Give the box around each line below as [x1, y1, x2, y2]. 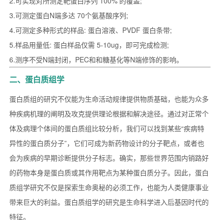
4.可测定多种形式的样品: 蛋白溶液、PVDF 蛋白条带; [9, 25, 172, 35]
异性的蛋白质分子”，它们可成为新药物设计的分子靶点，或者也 [9, 138, 204, 148]
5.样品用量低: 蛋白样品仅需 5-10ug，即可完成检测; [9, 40, 169, 50]
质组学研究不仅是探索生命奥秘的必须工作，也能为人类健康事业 [9, 182, 209, 192]
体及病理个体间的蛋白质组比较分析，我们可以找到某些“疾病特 [9, 123, 204, 134]
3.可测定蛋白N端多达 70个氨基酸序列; [9, 10, 128, 21]
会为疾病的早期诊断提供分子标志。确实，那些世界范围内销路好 [9, 153, 209, 163]
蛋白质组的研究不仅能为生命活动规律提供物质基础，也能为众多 [9, 94, 209, 104]
